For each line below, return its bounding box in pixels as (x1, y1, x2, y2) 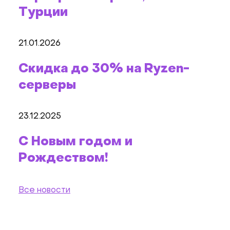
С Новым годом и (18, 136, 132, 148)
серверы (18, 79, 76, 92)
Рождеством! (18, 152, 108, 165)
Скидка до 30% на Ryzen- (18, 63, 189, 75)
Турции (18, 6, 68, 19)
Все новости (18, 186, 70, 195)
